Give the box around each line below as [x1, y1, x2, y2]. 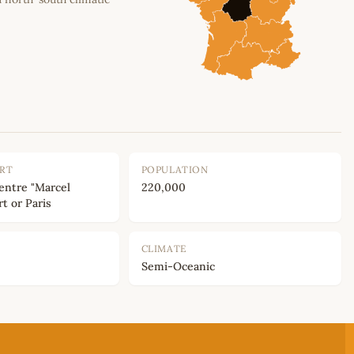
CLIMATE [141, 243, 186, 255]
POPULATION [141, 164, 209, 176]
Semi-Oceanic [141, 259, 215, 274]
